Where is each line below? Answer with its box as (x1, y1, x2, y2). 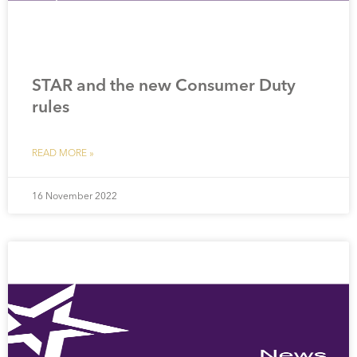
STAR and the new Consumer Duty (32, 73, 296, 95)
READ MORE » (32, 146, 94, 159)
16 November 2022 (32, 189, 117, 202)
